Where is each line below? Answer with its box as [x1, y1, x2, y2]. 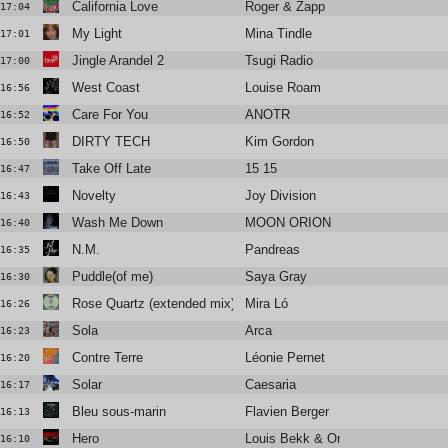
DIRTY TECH [71, 134, 150, 150]
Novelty [71, 188, 116, 204]
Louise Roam [245, 80, 322, 96]
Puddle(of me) [71, 269, 153, 285]
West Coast [71, 80, 140, 96]
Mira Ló [245, 296, 289, 312]
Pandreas [245, 242, 301, 258]
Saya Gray [245, 269, 308, 285]
